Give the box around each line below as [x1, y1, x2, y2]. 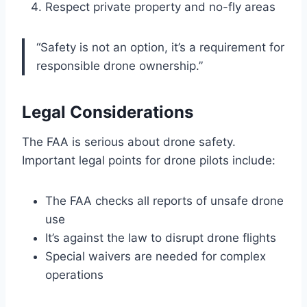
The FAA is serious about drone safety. [22, 134, 236, 149]
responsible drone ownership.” [36, 58, 203, 73]
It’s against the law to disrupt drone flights [45, 230, 276, 245]
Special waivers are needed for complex [45, 249, 266, 263]
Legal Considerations [22, 101, 193, 122]
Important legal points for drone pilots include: [22, 153, 275, 167]
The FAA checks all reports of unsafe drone [45, 193, 284, 208]
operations [45, 267, 103, 282]
